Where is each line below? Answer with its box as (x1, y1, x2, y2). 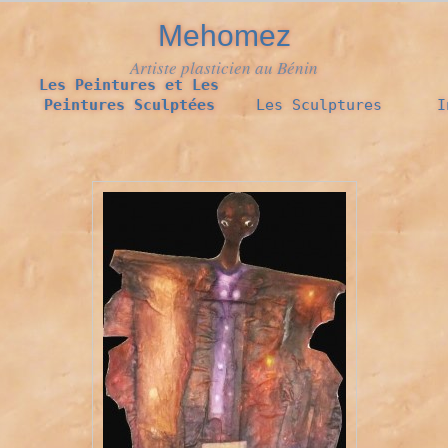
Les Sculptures (256, 96, 382, 114)
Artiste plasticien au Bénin (130, 56, 318, 79)
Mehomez (157, 19, 291, 52)
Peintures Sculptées (43, 96, 215, 114)
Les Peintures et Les (39, 76, 219, 94)
